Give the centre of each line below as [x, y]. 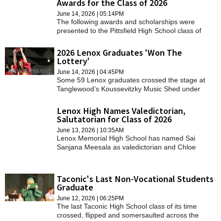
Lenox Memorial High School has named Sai [126, 138]
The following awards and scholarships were [126, 21]
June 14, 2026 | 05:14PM [90, 14]
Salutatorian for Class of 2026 [114, 119]
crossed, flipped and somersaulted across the [128, 215]
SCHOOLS [23, 10]
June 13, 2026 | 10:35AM [90, 130]
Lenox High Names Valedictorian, [121, 110]
